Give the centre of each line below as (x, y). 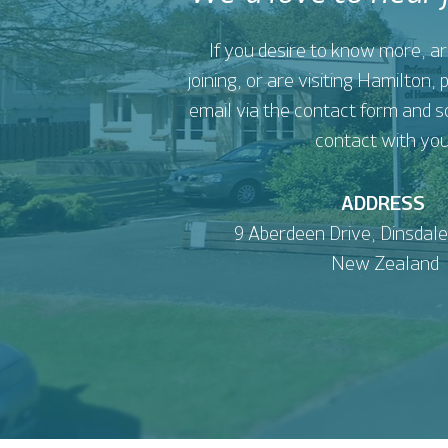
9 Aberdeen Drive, (306, 235)
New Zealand (384, 265)
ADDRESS (384, 205)
